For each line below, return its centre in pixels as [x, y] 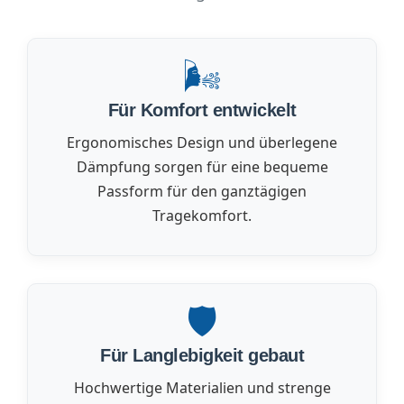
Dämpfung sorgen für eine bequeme [202, 166]
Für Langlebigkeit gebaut [202, 355]
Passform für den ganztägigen [202, 191]
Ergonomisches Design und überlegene [202, 142]
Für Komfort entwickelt [202, 110]
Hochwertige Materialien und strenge [202, 387]
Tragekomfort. [202, 215]
